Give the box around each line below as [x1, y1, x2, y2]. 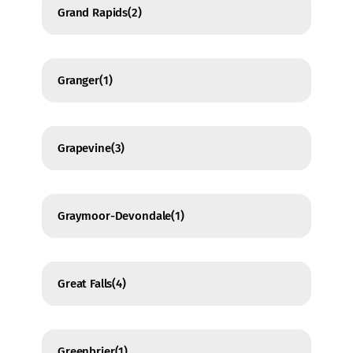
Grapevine [58, 141, 111, 156]
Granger [58, 73, 99, 88]
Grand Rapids [58, 6, 128, 20]
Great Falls [58, 277, 113, 292]
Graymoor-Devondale [58, 209, 172, 224]
